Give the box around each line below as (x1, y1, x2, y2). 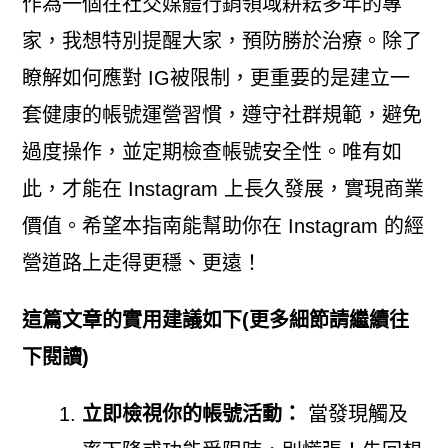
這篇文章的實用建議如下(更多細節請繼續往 (21, 308, 409, 331)
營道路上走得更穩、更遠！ (21, 251, 262, 274)
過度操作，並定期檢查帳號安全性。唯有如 (21, 140, 402, 163)
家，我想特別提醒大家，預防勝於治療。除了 (21, 29, 422, 52)
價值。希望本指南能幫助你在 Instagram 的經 (21, 214, 424, 237)
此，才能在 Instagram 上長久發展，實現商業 (21, 177, 424, 200)
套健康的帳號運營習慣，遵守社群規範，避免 (21, 103, 422, 126)
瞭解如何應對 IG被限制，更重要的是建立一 (21, 66, 410, 89)
